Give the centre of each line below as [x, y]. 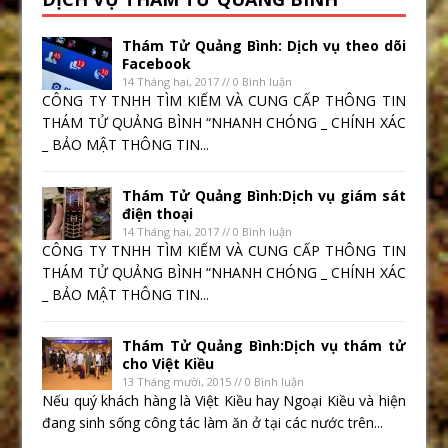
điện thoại [158, 214]
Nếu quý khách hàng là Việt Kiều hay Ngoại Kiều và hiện [224, 401]
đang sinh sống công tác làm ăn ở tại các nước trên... [213, 423]
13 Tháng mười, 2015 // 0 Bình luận [213, 382]
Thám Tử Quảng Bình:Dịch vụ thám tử [264, 346]
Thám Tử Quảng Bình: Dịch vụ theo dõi [264, 46]
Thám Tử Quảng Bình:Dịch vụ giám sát [264, 196]
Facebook [157, 64]
